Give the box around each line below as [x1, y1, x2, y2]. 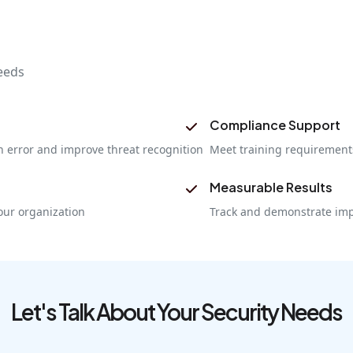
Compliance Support [210, 116, 340, 133]
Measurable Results [210, 178, 333, 195]
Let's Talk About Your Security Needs [11, 297, 342, 325]
